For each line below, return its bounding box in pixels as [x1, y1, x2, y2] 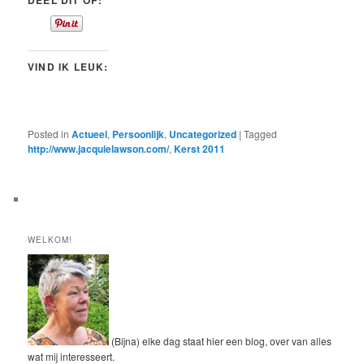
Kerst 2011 [174, 141, 226, 157]
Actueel [71, 127, 108, 142]
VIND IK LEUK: [28, 59, 109, 75]
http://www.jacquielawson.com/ [28, 141, 170, 157]
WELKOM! [28, 234, 73, 246]
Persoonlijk [112, 127, 165, 142]
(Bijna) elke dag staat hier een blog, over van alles [109, 333, 332, 348]
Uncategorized [169, 127, 237, 142]
